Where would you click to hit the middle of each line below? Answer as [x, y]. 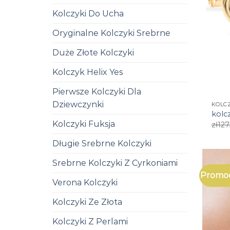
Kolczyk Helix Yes [88, 72]
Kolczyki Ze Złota [87, 202]
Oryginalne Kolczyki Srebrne [111, 33]
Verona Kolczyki [85, 182]
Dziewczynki [78, 104]
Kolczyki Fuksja [84, 124]
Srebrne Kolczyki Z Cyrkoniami [115, 163]
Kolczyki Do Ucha [88, 13]
